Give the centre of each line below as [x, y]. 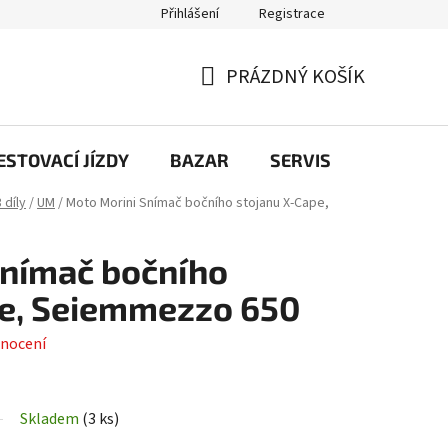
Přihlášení [190, 14]
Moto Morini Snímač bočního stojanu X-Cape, [197, 203]
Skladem [51, 419]
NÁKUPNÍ [239, 100]
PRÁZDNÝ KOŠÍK [295, 76]
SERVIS [300, 159]
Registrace [292, 14]
